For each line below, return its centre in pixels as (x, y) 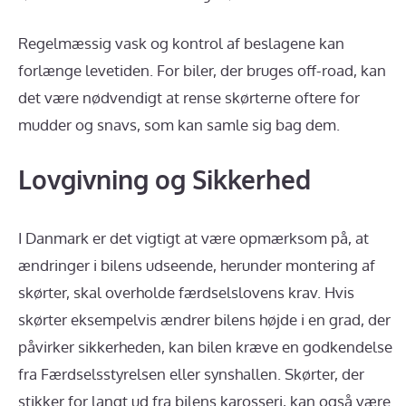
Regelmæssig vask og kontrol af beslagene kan (181, 43)
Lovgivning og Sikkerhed (164, 179)
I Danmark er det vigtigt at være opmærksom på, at (193, 237)
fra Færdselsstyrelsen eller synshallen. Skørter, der (191, 373)
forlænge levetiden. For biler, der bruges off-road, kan (202, 71)
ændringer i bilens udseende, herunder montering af (197, 265)
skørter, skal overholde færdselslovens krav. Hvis (186, 292)
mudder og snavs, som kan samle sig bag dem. (179, 125)
